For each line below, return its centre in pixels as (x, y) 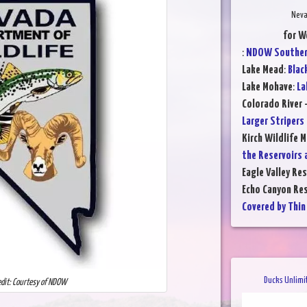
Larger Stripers (273, 121)
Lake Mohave (267, 87)
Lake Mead (262, 70)
